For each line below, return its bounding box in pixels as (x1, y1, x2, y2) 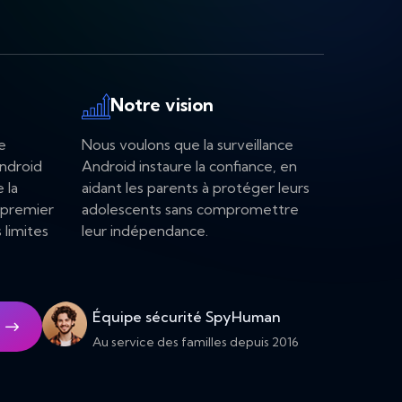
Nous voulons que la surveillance (82, 135, 293, 154)
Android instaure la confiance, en (82, 157, 297, 176)
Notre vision (110, 93, 214, 117)
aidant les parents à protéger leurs (82, 179, 310, 197)
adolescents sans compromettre (82, 200, 299, 219)
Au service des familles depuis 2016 (92, 334, 299, 351)
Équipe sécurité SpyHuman (92, 308, 281, 327)
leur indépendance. (82, 222, 208, 240)
